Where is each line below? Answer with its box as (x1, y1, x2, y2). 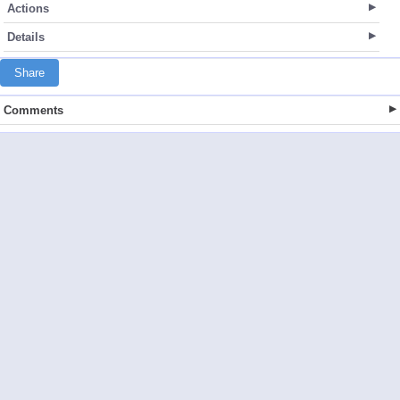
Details (7, 30, 45, 44)
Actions (7, 2, 49, 15)
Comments (4, 104, 63, 117)
